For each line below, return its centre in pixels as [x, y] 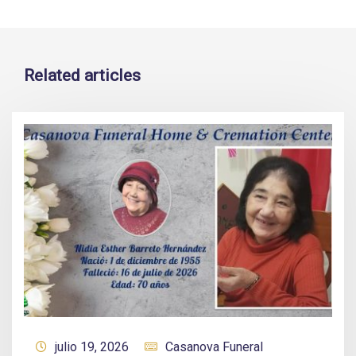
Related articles [82, 76]
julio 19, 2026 [92, 346]
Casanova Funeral [214, 346]
